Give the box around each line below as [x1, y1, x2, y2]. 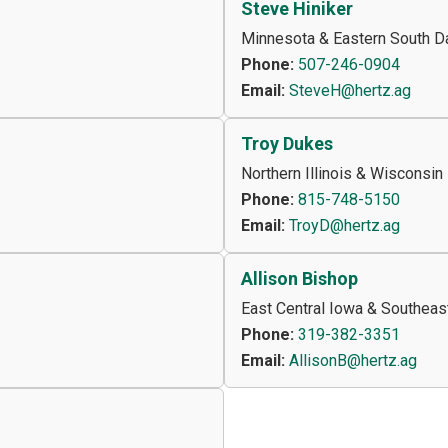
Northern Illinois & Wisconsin [241, 164, 443, 184]
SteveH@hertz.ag [289, 81, 411, 101]
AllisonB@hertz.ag [289, 351, 417, 371]
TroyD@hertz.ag [289, 216, 400, 236]
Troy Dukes [241, 133, 333, 155]
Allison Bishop [241, 268, 358, 290]
